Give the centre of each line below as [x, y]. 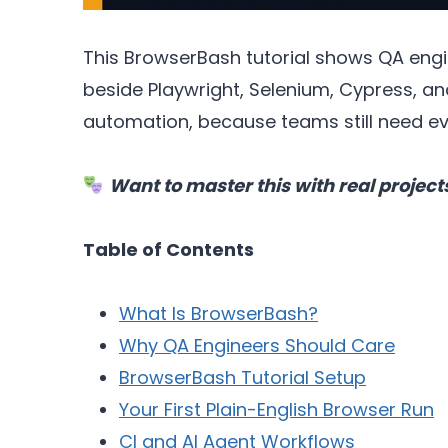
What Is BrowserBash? [218, 314]
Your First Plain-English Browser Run [276, 410]
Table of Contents [168, 250]
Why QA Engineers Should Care [257, 346]
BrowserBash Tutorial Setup [242, 378]
